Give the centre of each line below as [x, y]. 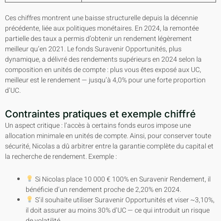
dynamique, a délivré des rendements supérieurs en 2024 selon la [103, 59]
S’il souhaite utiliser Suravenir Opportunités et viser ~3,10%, [124, 200]
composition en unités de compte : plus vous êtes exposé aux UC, [103, 70]
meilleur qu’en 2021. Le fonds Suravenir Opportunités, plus [93, 49]
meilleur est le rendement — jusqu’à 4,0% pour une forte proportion [105, 80]
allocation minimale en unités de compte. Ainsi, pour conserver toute [108, 136]
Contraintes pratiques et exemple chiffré [100, 114]
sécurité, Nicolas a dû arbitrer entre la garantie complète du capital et [109, 147]
